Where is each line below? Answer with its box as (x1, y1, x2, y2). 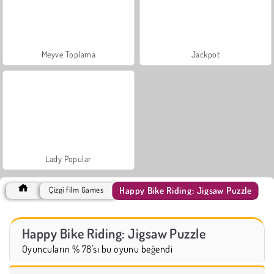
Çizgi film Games (49, 184, 104, 194)
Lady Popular (45, 153, 92, 164)
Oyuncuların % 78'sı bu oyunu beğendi (22, 242, 173, 255)
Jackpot (191, 48, 220, 59)
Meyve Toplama (41, 48, 96, 59)
